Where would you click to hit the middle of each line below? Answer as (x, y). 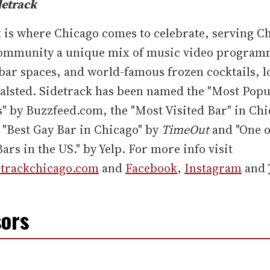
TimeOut (185, 130)
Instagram (213, 168)
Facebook (151, 168)
